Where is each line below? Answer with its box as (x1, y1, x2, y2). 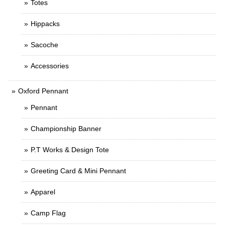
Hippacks (31, 20, 60, 28)
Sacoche (31, 41, 58, 49)
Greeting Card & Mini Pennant (31, 167, 126, 175)
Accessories (31, 62, 69, 70)
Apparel (31, 188, 55, 196)
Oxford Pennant (18, 87, 68, 95)
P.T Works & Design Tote (31, 146, 109, 154)
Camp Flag (31, 209, 66, 217)
